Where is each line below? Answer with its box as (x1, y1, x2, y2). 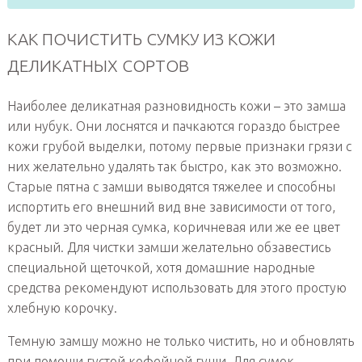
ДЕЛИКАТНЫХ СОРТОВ (6, 56, 189, 75)
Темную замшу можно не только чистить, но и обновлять (6, 333, 354, 348)
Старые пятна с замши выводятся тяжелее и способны (6, 179, 335, 194)
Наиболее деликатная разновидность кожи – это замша (6, 98, 346, 113)
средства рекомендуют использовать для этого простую (6, 280, 347, 295)
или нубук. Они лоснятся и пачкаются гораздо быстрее (6, 118, 340, 133)
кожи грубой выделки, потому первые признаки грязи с (6, 138, 351, 154)
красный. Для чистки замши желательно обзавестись (6, 239, 330, 255)
